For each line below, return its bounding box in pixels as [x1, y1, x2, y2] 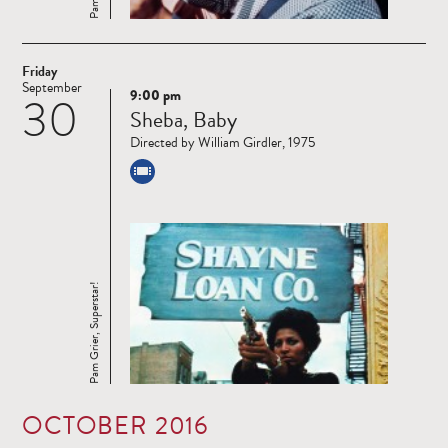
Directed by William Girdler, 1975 [130, 132, 315, 154]
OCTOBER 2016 [22, 407, 210, 445]
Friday [22, 61, 57, 83]
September [22, 77, 82, 99]
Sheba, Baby [130, 103, 237, 137]
